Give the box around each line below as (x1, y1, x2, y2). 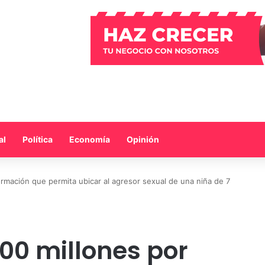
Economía (69, 134, 110, 144)
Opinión (127, 134, 159, 144)
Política (22, 134, 53, 144)
